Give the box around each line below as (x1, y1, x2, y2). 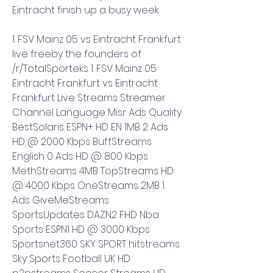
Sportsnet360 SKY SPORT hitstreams (12, 236, 180, 251)
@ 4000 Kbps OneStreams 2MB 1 (12, 178, 165, 193)
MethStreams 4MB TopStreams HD (12, 163, 174, 178)
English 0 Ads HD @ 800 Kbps (12, 149, 148, 163)
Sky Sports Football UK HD (12, 251, 130, 266)
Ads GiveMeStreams (12, 193, 109, 207)
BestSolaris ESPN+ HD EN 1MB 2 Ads (12, 119, 168, 134)
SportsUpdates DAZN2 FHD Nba (12, 207, 159, 222)
